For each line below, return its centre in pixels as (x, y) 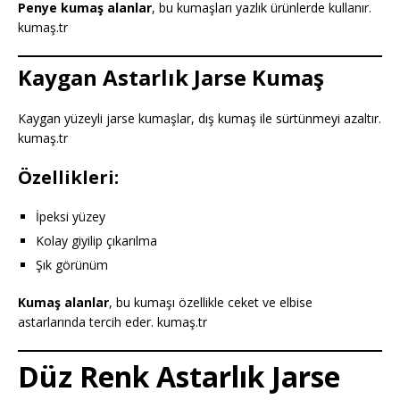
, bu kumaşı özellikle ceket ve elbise (211, 302)
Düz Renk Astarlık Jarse (179, 376)
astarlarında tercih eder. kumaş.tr (112, 321)
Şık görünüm (72, 264)
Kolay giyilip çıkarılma (96, 240)
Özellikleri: (68, 177)
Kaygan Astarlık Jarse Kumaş (171, 77)
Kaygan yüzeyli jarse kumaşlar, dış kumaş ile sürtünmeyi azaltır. (200, 118)
